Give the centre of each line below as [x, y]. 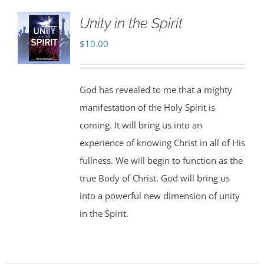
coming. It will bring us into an [141, 125]
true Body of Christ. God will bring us [154, 178]
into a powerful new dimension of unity [159, 196]
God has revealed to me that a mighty [156, 90]
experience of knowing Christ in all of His [162, 143]
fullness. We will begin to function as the [161, 160]
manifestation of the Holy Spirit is [147, 107]
